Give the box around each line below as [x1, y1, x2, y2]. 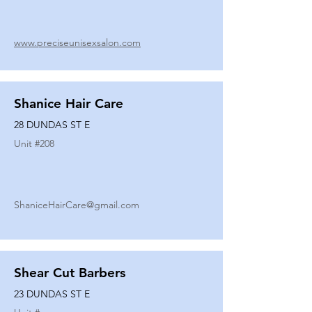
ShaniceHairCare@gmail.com [14, 198, 139, 211]
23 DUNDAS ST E [14, 288, 90, 300]
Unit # [14, 137, 40, 150]
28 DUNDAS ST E [14, 118, 90, 131]
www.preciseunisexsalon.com [14, 36, 141, 49]
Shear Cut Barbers [14, 265, 125, 281]
